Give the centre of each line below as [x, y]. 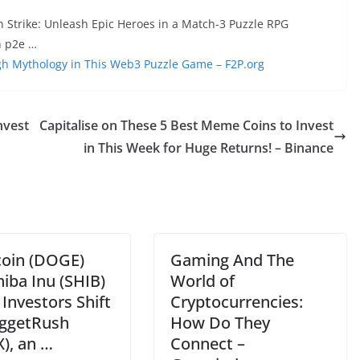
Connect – [208, 344]
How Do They [220, 323]
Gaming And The [232, 260]
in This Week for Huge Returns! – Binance [209, 148]
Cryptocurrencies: [237, 302]
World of [202, 281]
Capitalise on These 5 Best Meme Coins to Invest [186, 125]
